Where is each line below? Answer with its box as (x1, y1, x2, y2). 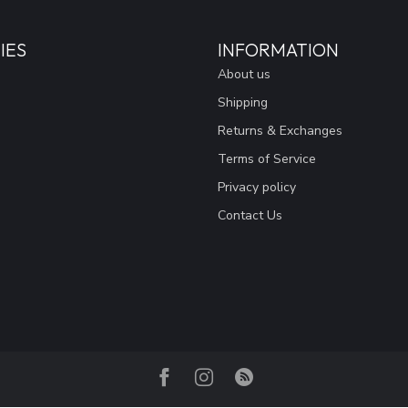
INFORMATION (218, 37, 339, 61)
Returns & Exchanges (218, 121, 342, 139)
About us (218, 65, 270, 83)
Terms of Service (218, 149, 316, 168)
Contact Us (218, 206, 282, 224)
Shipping (218, 93, 268, 111)
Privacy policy (218, 178, 296, 196)
